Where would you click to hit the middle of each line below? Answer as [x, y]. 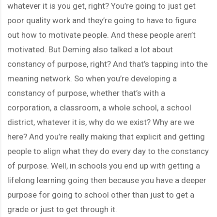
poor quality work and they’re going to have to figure [102, 20]
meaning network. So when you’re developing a [92, 78]
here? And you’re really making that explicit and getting [106, 136]
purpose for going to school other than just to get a [101, 194]
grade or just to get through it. [62, 209]
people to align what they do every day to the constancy [108, 151]
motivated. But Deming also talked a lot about [90, 49]
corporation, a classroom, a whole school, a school [99, 107]
